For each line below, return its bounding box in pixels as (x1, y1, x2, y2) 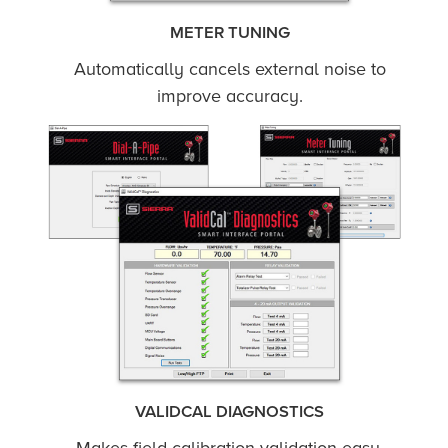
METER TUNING (169, 22, 290, 43)
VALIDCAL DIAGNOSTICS (135, 402, 325, 423)
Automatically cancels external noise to (73, 57, 386, 80)
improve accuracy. (156, 84, 303, 107)
